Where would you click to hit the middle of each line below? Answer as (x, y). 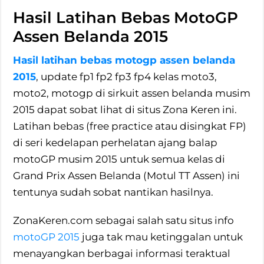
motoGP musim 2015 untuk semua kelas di (119, 159)
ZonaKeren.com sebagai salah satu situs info (124, 221)
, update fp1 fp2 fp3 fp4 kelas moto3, (127, 77)
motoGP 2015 (47, 237)
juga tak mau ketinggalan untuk (161, 237)
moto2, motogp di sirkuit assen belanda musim (132, 93)
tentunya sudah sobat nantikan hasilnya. (113, 192)
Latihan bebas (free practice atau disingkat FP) (130, 126)
